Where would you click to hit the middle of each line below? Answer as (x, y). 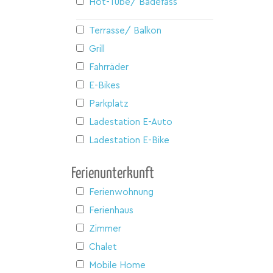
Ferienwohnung (121, 192)
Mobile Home (117, 265)
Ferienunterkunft (113, 173)
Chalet (103, 247)
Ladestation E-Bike (129, 140)
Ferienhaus (111, 210)
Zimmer (105, 229)
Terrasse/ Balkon (125, 30)
